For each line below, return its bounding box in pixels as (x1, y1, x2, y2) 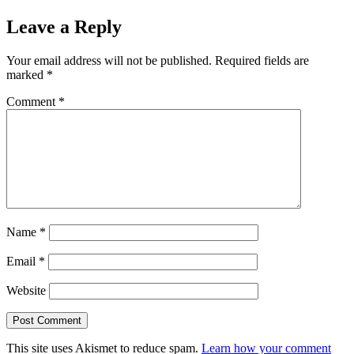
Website (6, 284, 46, 298)
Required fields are (215, 54, 309, 68)
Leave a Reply (6, 17, 122, 38)
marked (6, 68, 47, 82)
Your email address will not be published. (6, 54, 212, 68)
